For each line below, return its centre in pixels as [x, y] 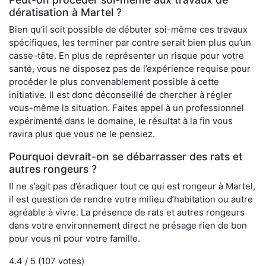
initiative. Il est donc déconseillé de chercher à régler [121, 95]
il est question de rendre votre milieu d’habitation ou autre [131, 199]
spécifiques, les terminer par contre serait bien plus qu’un [130, 43]
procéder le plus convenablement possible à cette [114, 82]
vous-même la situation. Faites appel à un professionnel [126, 108]
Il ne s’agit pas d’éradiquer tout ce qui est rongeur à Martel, [132, 186]
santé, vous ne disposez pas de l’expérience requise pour [130, 69]
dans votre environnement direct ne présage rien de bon [128, 226]
